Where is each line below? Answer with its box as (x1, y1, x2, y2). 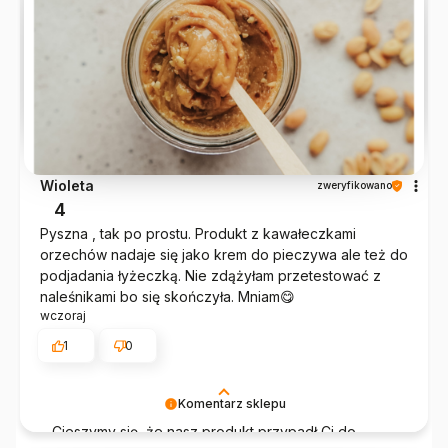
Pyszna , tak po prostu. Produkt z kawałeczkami (40, 225, 356, 243)
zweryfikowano (317, 179, 392, 192)
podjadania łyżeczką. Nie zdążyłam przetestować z (40, 267, 381, 285)
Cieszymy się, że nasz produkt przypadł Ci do (52, 423, 356, 441)
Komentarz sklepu (177, 396, 286, 412)
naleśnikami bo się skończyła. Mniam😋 (40, 288, 295, 306)
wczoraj (40, 308, 86, 324)
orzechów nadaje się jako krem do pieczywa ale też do (40, 246, 408, 264)
